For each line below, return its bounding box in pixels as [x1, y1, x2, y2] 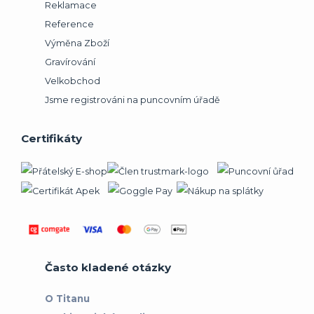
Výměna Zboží [45, 38, 109, 49]
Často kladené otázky [45, 260, 171, 274]
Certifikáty [20, 132, 82, 146]
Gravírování [45, 57, 95, 68]
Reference [45, 19, 94, 30]
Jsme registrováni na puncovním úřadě [45, 95, 220, 106]
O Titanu [45, 292, 90, 304]
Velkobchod [45, 76, 100, 87]
